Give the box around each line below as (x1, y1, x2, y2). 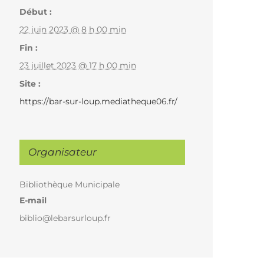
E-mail (19, 195, 47, 206)
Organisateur (28, 146, 97, 159)
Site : (19, 78, 41, 90)
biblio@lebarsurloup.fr (19, 213, 111, 224)
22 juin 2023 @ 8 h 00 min (19, 24, 127, 35)
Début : (19, 6, 52, 18)
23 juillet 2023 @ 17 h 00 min (19, 60, 137, 71)
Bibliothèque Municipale (19, 179, 120, 190)
